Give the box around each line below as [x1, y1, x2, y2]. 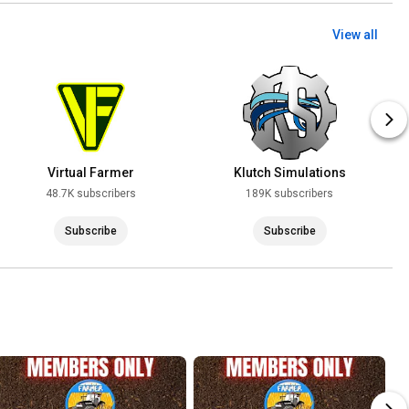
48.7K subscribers [45, 187, 136, 201]
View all [332, 27, 378, 43]
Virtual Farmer [47, 165, 134, 181]
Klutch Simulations [233, 165, 346, 181]
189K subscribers [246, 187, 333, 201]
